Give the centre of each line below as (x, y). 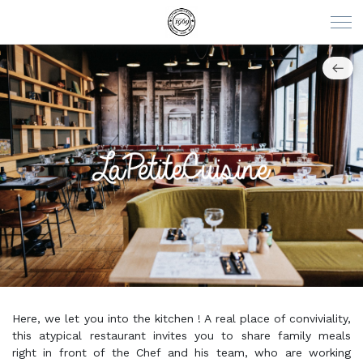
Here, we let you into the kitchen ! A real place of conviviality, (181, 318)
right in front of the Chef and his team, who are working (181, 352)
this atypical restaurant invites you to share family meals (181, 335)
